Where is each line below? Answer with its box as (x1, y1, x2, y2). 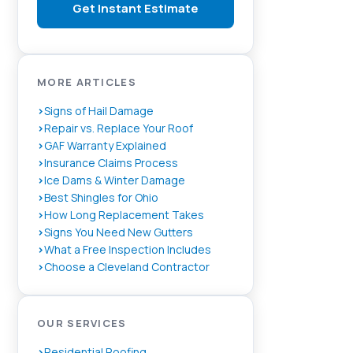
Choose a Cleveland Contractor (44, 259, 210, 274)
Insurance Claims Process (44, 155, 178, 170)
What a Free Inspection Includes (44, 242, 211, 257)
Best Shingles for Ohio (44, 190, 158, 205)
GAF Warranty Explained (44, 138, 166, 153)
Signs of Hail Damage (44, 103, 154, 118)
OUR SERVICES (37, 316, 127, 330)
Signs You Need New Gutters (44, 225, 193, 240)
